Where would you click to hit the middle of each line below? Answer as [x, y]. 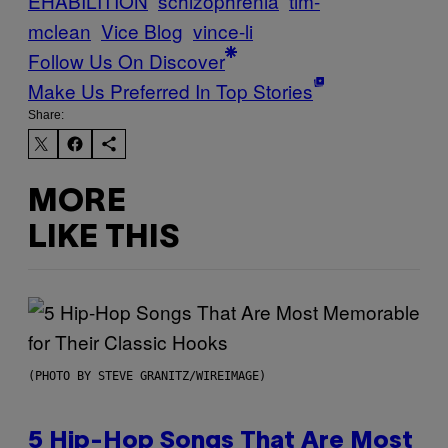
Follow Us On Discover [126, 60]
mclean [59, 30]
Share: [46, 114]
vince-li [223, 30]
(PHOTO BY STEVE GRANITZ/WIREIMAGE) [147, 375]
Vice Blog [142, 30]
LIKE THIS [103, 239]
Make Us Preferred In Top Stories [170, 90]
